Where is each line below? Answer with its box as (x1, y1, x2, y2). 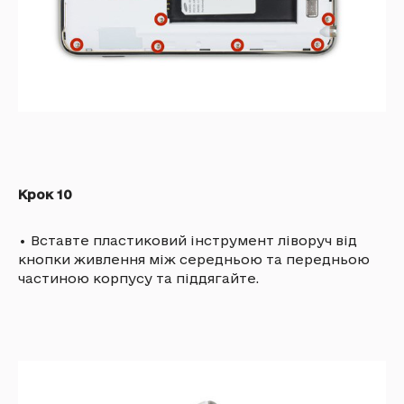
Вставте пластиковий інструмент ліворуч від (31, 232, 357, 248)
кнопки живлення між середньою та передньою (18, 251, 370, 267)
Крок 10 (18, 186, 72, 202)
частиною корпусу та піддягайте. (18, 270, 259, 286)
